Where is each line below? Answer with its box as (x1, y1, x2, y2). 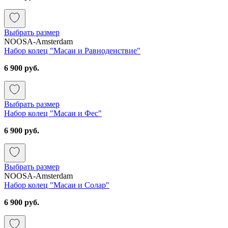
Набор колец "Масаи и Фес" (4, 108, 102, 118)
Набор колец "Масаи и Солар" (4, 180, 109, 189)
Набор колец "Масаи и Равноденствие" (4, 46, 140, 55)
